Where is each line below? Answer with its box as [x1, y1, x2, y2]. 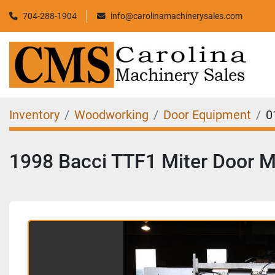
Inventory [9, 107, 60, 122]
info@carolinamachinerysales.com [110, 10, 242, 21]
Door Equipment [163, 107, 251, 122]
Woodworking [74, 107, 149, 122]
